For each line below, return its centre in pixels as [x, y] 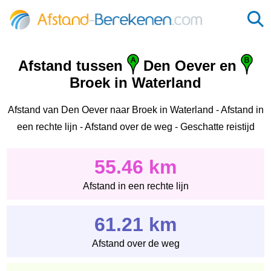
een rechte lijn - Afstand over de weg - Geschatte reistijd [135, 126]
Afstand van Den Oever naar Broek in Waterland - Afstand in [135, 109]
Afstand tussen [73, 66]
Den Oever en [190, 66]
